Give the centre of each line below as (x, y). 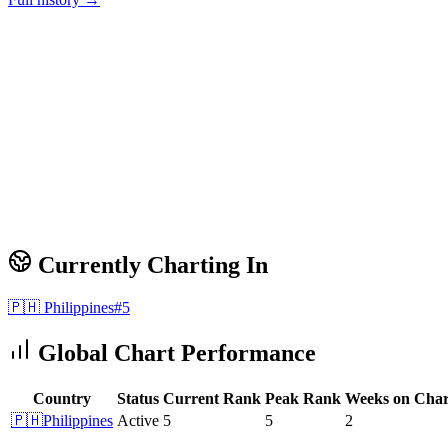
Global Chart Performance (174, 353)
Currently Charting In (150, 265)
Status (138, 398)
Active (138, 420)
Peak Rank (303, 398)
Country (62, 398)
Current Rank (212, 398)
